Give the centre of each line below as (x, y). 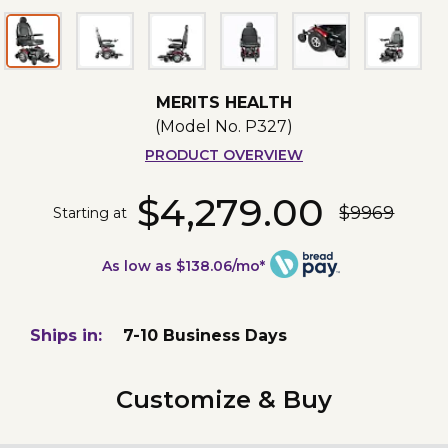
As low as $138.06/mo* (184, 266)
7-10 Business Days (205, 336)
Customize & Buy (224, 400)
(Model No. (199, 127)
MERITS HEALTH (223, 103)
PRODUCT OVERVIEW (223, 155)
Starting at (90, 212)
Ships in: (66, 336)
